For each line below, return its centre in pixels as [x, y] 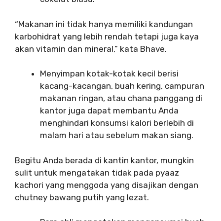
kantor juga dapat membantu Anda [109, 110]
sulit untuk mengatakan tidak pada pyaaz [97, 172]
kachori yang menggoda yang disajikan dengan [107, 185]
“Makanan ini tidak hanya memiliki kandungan [104, 24]
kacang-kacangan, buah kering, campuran [122, 86]
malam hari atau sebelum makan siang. [117, 135]
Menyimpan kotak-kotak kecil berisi [109, 74]
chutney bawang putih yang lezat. [82, 197]
